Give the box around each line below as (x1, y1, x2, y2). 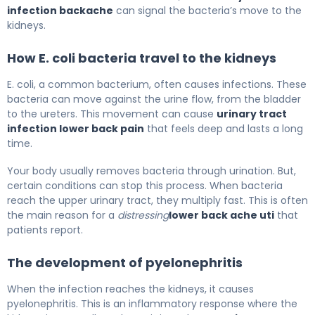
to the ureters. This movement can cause (7, 107, 217, 122)
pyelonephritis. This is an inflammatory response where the (7, 297, 297, 311)
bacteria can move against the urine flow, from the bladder (7, 92, 301, 107)
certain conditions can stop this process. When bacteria (7, 179, 283, 193)
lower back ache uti (169, 208, 274, 223)
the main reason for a (7, 208, 117, 223)
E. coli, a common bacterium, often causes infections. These (7, 77, 307, 92)
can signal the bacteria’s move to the (113, 4, 302, 18)
